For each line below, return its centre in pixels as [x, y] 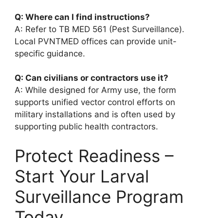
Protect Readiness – [94, 155]
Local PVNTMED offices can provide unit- [96, 41]
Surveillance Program [99, 196]
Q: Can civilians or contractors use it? [91, 78]
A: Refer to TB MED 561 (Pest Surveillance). [100, 29]
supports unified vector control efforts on [95, 102]
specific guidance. [50, 53]
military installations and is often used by [95, 114]
